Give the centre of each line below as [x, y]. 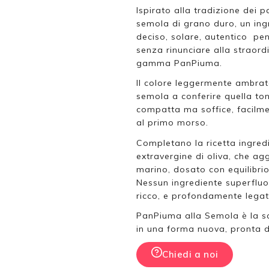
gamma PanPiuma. [179, 63]
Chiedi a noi [190, 254]
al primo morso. [172, 123]
